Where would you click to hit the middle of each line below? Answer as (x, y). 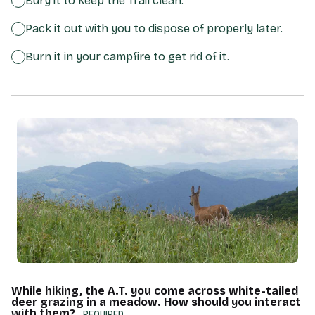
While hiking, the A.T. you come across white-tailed (155, 290)
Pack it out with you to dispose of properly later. (154, 29)
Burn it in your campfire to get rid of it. (127, 57)
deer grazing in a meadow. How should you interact (156, 302)
